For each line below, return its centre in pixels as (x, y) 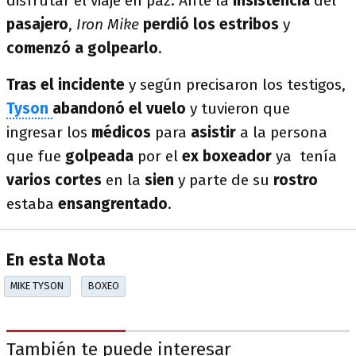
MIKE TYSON (37, 286)
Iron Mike (108, 24)
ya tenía (306, 156)
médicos (123, 132)
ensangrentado (113, 204)
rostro (296, 180)
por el (160, 156)
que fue (36, 156)
